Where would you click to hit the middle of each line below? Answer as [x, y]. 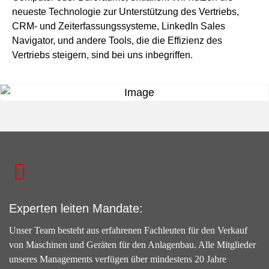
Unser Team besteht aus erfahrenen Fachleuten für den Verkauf [128, 231]
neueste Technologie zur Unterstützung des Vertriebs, [125, 12]
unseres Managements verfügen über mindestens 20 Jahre [118, 259]
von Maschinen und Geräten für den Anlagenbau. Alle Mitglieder [132, 245]
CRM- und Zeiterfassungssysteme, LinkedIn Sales [119, 26]
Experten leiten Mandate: [76, 209]
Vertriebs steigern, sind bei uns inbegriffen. [104, 55]
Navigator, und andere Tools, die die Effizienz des [117, 41]
